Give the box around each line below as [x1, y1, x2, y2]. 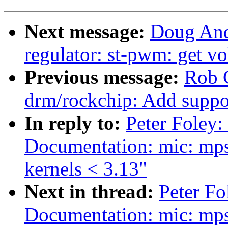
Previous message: [24, 66, 184, 89]
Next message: [24, 20, 150, 43]
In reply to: [24, 112, 126, 134]
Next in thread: [24, 181, 159, 203]
